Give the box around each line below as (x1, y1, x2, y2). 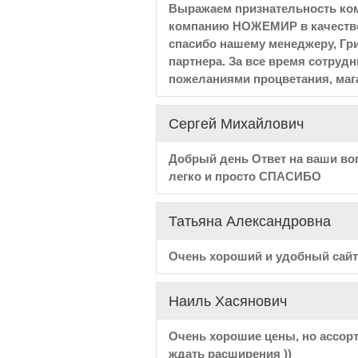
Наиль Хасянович (168, 293, 287, 309)
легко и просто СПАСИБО (168, 169, 321, 183)
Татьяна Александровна (168, 213, 331, 229)
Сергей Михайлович (168, 116, 304, 132)
